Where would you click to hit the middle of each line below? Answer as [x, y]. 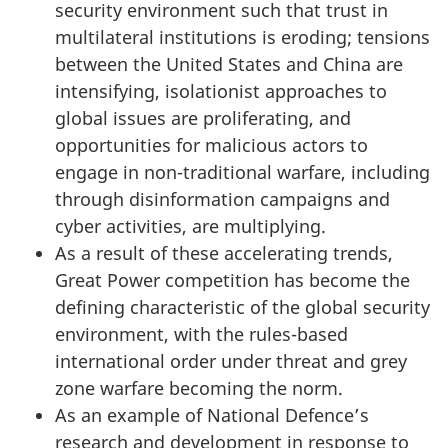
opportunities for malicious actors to [211, 144]
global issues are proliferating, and [203, 117]
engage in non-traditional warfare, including [242, 171]
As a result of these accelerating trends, [224, 252]
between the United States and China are [229, 63]
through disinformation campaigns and [222, 198]
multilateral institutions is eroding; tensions [242, 36]
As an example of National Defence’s [212, 414]
